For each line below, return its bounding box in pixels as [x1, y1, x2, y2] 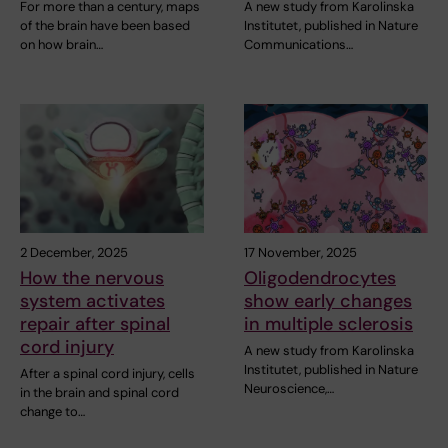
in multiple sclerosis [244, 312, 413, 337]
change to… [20, 403, 85, 421]
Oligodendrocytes [244, 266, 396, 291]
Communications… [244, 36, 353, 54]
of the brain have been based [20, 17, 190, 35]
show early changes [244, 289, 412, 314]
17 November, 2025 [244, 244, 357, 262]
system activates [20, 289, 165, 314]
